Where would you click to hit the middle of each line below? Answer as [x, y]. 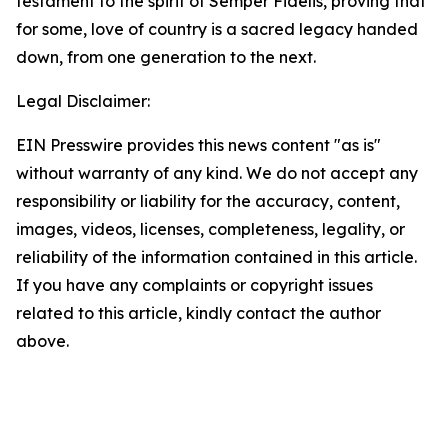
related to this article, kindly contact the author [198, 313]
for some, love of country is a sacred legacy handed [217, 29]
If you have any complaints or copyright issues [194, 285]
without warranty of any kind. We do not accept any [217, 173]
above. [42, 341]
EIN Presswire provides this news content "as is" [198, 145]
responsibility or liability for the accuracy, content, [208, 201]
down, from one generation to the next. [166, 57]
